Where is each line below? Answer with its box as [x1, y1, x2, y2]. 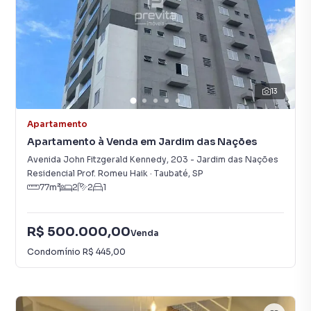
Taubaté [154, 168, 188, 178]
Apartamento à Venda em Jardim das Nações [27, 135, 257, 148]
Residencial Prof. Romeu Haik [27, 168, 148, 178]
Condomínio [27, 246, 83, 257]
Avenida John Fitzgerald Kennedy [27, 154, 167, 165]
